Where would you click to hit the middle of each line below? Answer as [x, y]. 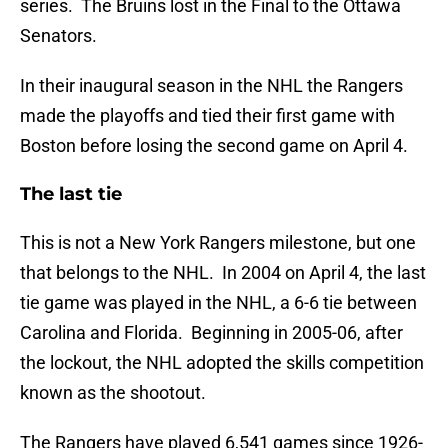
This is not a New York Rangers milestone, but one [218, 243]
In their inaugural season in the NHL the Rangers [211, 86]
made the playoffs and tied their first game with [207, 116]
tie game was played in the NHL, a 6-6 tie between [218, 303]
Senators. [58, 36]
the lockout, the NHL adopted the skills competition [222, 363]
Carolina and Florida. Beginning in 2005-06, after [211, 333]
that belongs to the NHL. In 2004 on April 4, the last [223, 273]
